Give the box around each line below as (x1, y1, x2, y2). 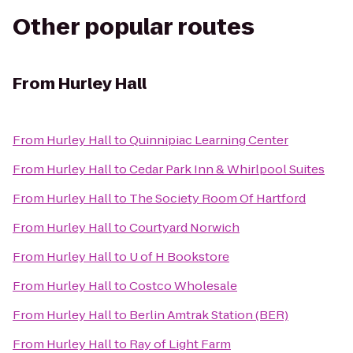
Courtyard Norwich (129, 219, 240, 236)
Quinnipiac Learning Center (129, 132, 288, 148)
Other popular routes (13, 12, 255, 43)
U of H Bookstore (129, 248, 229, 265)
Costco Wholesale (129, 277, 237, 294)
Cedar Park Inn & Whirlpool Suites (129, 161, 325, 177)
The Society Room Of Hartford (129, 190, 306, 206)
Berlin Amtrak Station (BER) (129, 307, 288, 323)
